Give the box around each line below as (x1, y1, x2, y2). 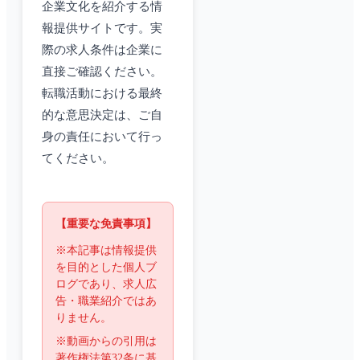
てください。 (42, 152, 114, 166)
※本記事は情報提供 (55, 244, 157, 257)
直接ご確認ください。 (42, 65, 162, 79)
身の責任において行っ (42, 130, 162, 144)
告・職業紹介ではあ (55, 295, 157, 308)
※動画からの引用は (55, 335, 157, 348)
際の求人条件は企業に (42, 43, 162, 57)
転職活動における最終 (42, 87, 162, 100)
